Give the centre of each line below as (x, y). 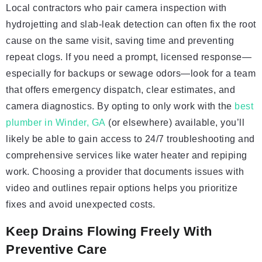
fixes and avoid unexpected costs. (81, 205)
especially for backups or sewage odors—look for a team (131, 74)
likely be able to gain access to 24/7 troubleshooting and (130, 139)
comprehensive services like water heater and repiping (127, 156)
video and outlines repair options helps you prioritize (122, 188)
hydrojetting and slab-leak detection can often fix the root (131, 25)
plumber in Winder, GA (56, 123)
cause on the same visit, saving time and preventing (120, 41)
